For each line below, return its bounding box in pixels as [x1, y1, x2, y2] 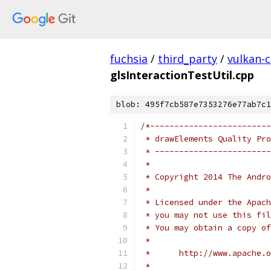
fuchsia [110, 51, 148, 66]
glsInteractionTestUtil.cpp [110, 68, 254, 82]
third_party [158, 51, 217, 66]
